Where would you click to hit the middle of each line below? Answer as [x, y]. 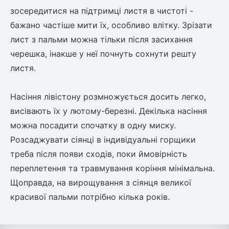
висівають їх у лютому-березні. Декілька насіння [109, 111]
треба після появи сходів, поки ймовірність [99, 154]
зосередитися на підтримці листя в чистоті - [102, 11]
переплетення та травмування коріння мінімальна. [112, 168]
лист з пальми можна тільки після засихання [101, 39]
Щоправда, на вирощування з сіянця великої [101, 182]
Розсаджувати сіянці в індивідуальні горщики [103, 140]
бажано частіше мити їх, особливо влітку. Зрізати [111, 25]
